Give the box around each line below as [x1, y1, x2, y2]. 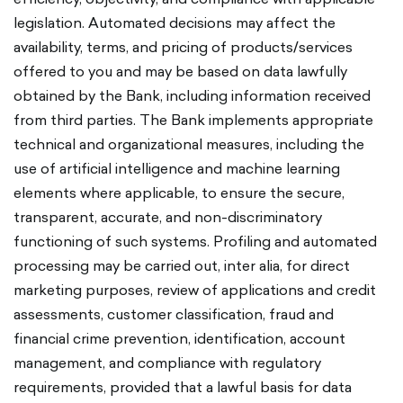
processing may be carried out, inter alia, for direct [13, 255, 350, 276]
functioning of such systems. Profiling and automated [13, 230, 377, 252]
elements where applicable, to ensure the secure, [13, 182, 345, 203]
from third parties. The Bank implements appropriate [13, 109, 373, 130]
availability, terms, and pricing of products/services [13, 36, 353, 58]
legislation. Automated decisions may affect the [13, 12, 336, 33]
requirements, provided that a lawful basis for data [13, 376, 352, 398]
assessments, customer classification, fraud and [13, 303, 334, 325]
